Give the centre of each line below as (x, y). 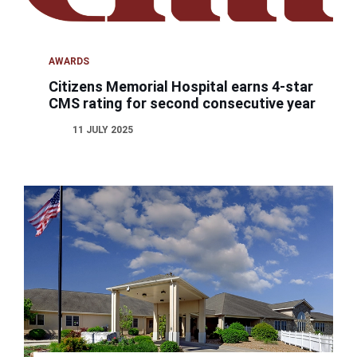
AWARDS (69, 61)
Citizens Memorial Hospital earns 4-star (181, 86)
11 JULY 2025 (103, 129)
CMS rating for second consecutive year (182, 103)
